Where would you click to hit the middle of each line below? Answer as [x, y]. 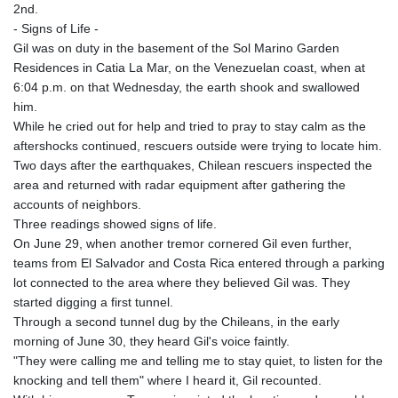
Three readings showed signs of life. [115, 223]
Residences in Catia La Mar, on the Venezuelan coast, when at [189, 67]
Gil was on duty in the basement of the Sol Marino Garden [176, 48]
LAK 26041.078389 [243, 133]
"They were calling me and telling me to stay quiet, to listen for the [198, 360]
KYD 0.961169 [230, 94]
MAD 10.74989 [232, 309]
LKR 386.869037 [236, 191]
